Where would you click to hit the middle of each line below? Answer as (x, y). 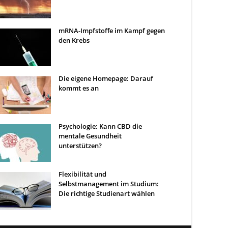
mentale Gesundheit (90, 136)
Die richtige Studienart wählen (107, 193)
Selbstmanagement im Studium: (109, 184)
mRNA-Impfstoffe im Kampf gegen (112, 31)
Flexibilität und (82, 174)
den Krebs (74, 40)
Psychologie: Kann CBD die (100, 126)
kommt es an (79, 88)
